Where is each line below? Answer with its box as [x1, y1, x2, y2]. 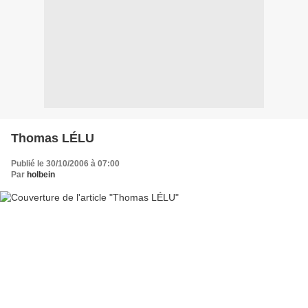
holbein [27, 170, 55, 179]
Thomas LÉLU [11, 131, 94, 145]
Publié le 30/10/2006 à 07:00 [11, 159, 120, 168]
